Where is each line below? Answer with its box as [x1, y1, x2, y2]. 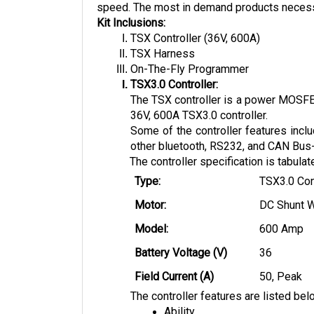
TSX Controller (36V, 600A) [130, 32, 260, 46]
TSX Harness [130, 47, 195, 61]
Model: [134, 222, 171, 236]
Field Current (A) [134, 270, 214, 284]
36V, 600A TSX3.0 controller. [130, 109, 271, 123]
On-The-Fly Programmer [130, 62, 249, 76]
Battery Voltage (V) [134, 246, 227, 260]
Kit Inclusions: [97, 16, 165, 30]
